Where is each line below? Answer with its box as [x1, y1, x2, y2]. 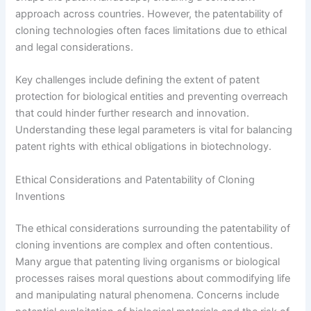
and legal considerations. [15, 40, 134, 53]
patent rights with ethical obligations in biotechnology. [15, 140, 272, 153]
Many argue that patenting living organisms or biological [15, 255, 280, 268]
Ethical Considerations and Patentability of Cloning [15, 173, 255, 186]
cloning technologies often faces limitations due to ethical [15, 24, 287, 37]
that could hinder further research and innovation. [15, 107, 250, 120]
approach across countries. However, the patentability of [15, 7, 283, 20]
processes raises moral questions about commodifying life [15, 271, 291, 285]
